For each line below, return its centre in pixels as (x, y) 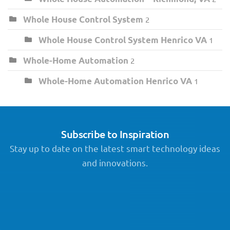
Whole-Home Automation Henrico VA (115, 81)
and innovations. (115, 162)
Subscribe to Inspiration (115, 134)
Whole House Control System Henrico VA (123, 40)
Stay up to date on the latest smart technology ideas (115, 148)
